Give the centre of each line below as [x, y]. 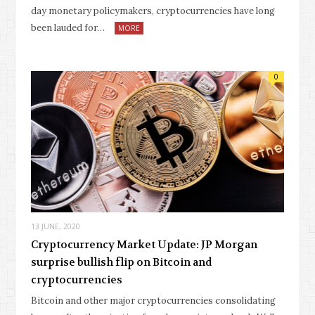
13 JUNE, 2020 [56, 227]
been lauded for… [68, 27]
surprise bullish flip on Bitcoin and [121, 263]
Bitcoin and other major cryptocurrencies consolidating [153, 301]
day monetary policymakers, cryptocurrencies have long [153, 11]
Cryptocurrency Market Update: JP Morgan [144, 245]
